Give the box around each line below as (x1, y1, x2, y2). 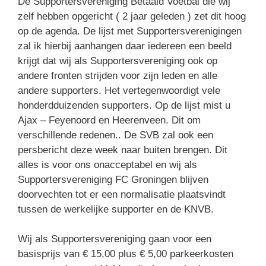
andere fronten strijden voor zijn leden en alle (18, 69, 217, 81)
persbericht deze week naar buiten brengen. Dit (18, 144, 227, 156)
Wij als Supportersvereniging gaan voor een (18, 233, 211, 245)
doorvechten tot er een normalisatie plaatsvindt (18, 188, 226, 200)
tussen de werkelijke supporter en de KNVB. (18, 203, 214, 215)
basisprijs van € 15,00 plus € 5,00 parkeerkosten (18, 248, 233, 259)
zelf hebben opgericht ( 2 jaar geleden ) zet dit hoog (18, 10, 246, 22)
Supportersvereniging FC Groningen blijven (18, 173, 208, 185)
